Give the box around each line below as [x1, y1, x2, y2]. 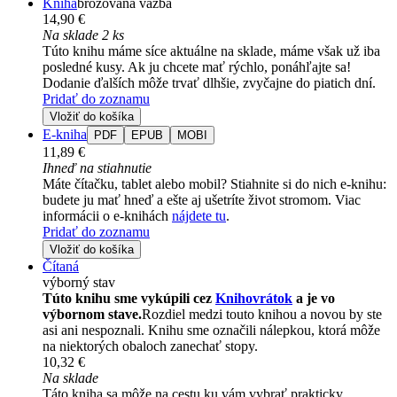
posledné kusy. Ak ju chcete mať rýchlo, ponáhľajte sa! [43, 58, 351, 74]
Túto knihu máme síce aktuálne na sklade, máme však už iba [43, 43, 380, 58]
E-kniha [43, 126, 87, 142]
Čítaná [43, 258, 79, 274]
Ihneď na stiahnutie [43, 160, 152, 175]
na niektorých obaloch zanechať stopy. [43, 338, 258, 354]
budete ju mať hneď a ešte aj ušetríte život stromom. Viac [43, 191, 361, 207]
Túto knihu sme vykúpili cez [43, 290, 215, 306]
